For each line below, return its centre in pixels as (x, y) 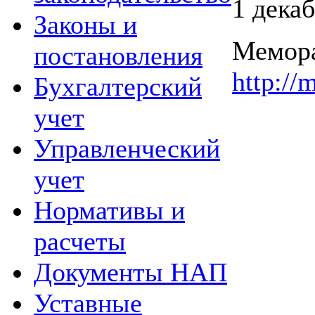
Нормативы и (109, 210)
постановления (118, 56)
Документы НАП (130, 272)
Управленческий (127, 148)
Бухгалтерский (118, 86)
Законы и (85, 25)
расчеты (80, 241)
